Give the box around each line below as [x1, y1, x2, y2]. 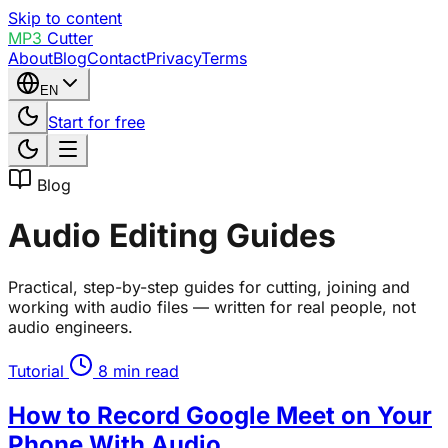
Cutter [42, 28, 93, 48]
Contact [87, 48, 146, 68]
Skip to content [8, 8, 122, 28]
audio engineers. [8, 316, 133, 337]
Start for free [48, 112, 145, 132]
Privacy [146, 48, 201, 68]
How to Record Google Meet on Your [8, 400, 432, 430]
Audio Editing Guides [8, 216, 336, 256]
